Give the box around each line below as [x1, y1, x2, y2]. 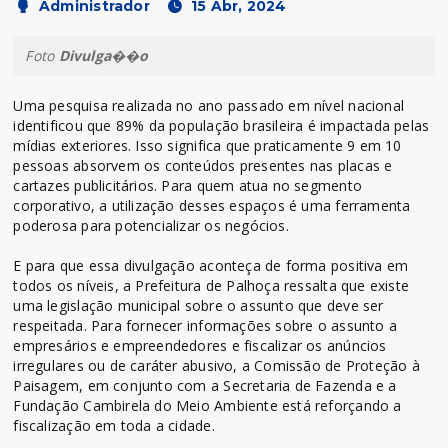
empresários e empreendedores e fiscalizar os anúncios [13, 335, 387, 355]
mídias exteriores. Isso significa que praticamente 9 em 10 [13, 135, 402, 155]
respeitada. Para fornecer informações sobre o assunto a [13, 315, 397, 335]
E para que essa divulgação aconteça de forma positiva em [13, 255, 409, 275]
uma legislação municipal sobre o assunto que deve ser [13, 295, 384, 315]
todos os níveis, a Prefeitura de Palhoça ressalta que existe [13, 275, 410, 295]
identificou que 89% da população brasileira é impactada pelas [13, 115, 430, 135]
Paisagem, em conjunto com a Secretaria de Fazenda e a [13, 375, 397, 395]
